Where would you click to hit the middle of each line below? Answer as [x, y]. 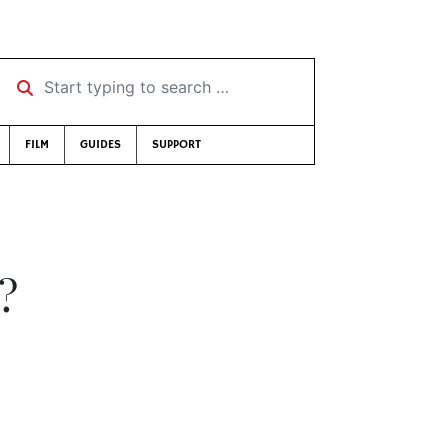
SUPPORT [176, 144]
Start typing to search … [92, 80]
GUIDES [100, 144]
